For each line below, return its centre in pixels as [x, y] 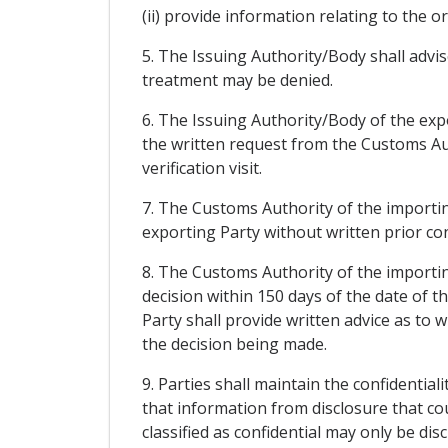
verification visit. [201, 168]
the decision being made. [234, 344]
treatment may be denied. [237, 80]
